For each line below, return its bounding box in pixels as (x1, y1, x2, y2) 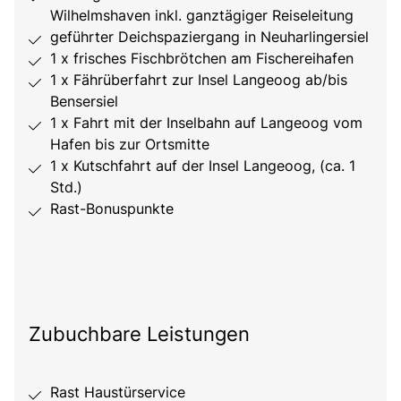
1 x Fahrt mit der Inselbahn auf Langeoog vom (50, 114, 363, 132)
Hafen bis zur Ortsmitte (50, 135, 209, 154)
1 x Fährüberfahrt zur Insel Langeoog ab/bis (50, 71, 347, 90)
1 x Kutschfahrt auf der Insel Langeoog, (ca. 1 (50, 157, 355, 175)
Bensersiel (50, 92, 118, 111)
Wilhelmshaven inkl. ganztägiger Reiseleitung (50, 6, 354, 25)
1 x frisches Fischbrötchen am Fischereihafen (50, 49, 354, 68)
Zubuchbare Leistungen (29, 322, 250, 346)
